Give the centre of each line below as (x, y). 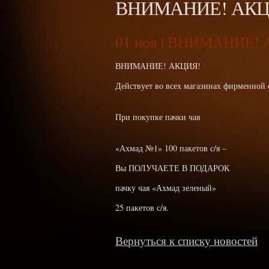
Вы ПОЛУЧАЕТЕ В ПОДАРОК (172, 168)
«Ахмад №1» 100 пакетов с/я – (171, 148)
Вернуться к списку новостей (186, 240)
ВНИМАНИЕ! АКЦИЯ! (158, 66)
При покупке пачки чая (158, 117)
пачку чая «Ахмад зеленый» (166, 188)
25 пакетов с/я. (142, 207)
